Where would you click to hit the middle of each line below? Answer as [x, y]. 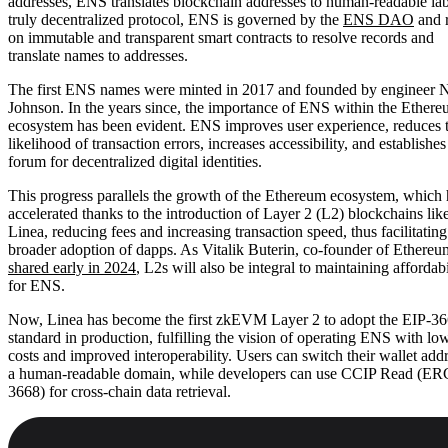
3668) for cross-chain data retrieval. [119, 391]
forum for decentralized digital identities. [135, 161]
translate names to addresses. [98, 55]
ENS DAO [378, 19]
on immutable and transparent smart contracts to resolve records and [221, 37]
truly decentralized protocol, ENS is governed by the [175, 19]
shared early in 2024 [72, 267]
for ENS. [36, 285]
